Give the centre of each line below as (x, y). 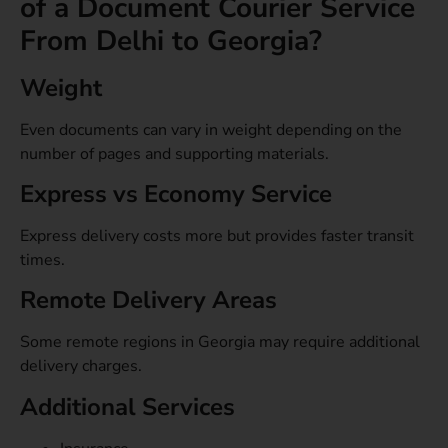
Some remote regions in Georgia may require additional (220, 342)
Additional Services (127, 406)
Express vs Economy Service (176, 193)
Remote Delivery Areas (148, 300)
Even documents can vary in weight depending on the (211, 129)
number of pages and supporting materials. (174, 153)
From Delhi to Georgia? (171, 40)
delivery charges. (81, 366)
